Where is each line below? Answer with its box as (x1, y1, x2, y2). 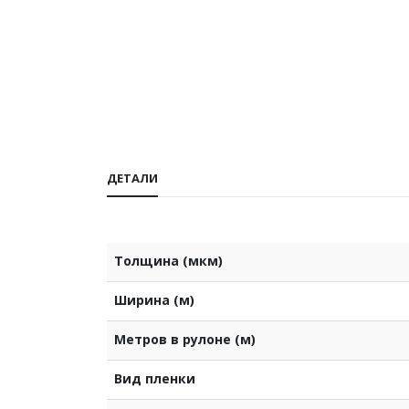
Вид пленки (114, 369, 195, 387)
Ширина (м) (114, 290, 194, 309)
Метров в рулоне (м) (114, 330, 256, 348)
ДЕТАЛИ (107, 169, 158, 186)
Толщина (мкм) (114, 251, 223, 269)
